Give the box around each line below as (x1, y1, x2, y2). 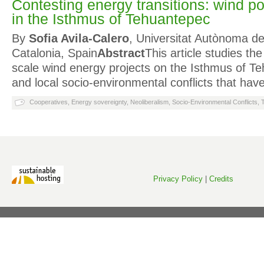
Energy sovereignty (71, 98, 127, 105)
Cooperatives (29, 98, 68, 105)
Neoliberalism (130, 98, 169, 105)
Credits (209, 174, 233, 183)
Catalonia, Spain (12, 47, 97, 60)
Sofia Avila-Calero (25, 32, 129, 45)
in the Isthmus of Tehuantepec (12, 11, 210, 27)
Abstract (97, 47, 145, 60)
